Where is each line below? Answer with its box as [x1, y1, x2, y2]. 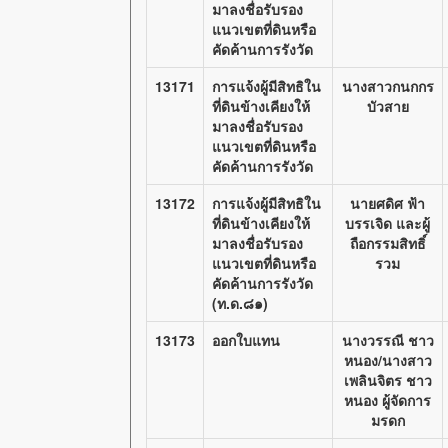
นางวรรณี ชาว [341, 330, 434, 350]
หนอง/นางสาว [343, 350, 432, 370]
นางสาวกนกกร [341, 76, 434, 96]
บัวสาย [366, 96, 409, 116]
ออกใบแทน [212, 330, 280, 350]
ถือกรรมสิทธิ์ [349, 233, 426, 253]
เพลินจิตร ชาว [343, 370, 432, 390]
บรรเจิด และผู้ [345, 213, 430, 233]
